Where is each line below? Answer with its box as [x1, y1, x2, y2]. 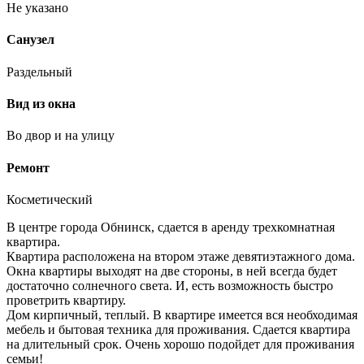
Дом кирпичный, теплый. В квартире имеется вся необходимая [6, 307, 357, 322]
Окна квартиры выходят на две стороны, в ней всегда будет [6, 263, 337, 278]
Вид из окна [6, 97, 76, 111]
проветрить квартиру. [6, 292, 126, 307]
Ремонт [6, 160, 50, 175]
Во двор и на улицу [6, 128, 115, 143]
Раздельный [6, 64, 72, 79]
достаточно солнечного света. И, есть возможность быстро [6, 278, 333, 292]
